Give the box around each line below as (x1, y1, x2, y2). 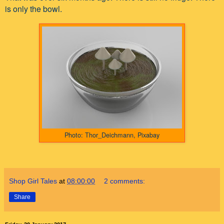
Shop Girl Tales (9, 176, 57, 185)
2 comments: (104, 176, 145, 185)
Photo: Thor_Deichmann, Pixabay (64, 129, 159, 139)
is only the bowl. (5, 2, 62, 14)
